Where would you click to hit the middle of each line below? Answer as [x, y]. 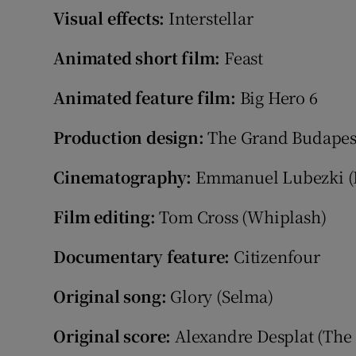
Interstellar [209, 18]
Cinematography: [123, 177]
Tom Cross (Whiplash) [241, 217]
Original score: [112, 336]
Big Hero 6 [277, 98]
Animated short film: [137, 58]
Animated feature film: [145, 98]
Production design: [129, 137]
